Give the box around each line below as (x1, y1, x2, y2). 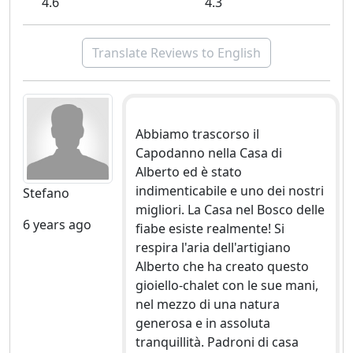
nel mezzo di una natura (135, 295, 280, 314)
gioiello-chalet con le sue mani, (135, 277, 318, 295)
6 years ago (23, 216, 91, 233)
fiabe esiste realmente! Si (135, 220, 284, 238)
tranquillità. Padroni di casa (135, 333, 299, 351)
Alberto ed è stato (135, 163, 242, 181)
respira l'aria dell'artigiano (135, 239, 291, 257)
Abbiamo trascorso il (135, 125, 259, 143)
